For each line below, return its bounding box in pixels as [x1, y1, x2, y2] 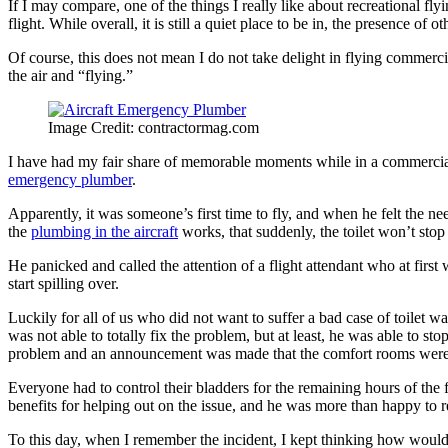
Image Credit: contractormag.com [48, 119, 259, 137]
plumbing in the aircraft [31, 223, 178, 241]
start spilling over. [8, 275, 119, 293]
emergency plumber [8, 171, 132, 189]
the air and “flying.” [8, 67, 133, 85]
